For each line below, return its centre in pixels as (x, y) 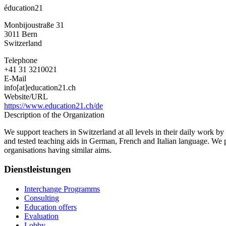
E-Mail (15, 78)
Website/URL (26, 96)
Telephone (21, 60)
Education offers (50, 207)
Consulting (42, 198)
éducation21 (23, 8)
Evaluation (41, 216)
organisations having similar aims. (58, 150)
